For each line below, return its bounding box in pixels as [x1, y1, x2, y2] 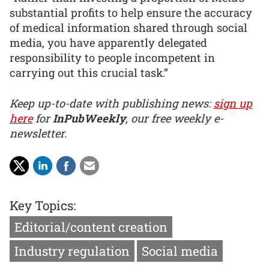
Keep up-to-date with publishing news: [10, 95, 214, 110]
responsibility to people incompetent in [10, 50, 215, 65]
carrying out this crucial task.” [10, 65, 168, 80]
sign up [214, 95, 252, 110]
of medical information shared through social [10, 20, 247, 35]
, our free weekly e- [125, 110, 223, 125]
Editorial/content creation [14, 218, 168, 235]
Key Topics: [10, 196, 76, 214]
